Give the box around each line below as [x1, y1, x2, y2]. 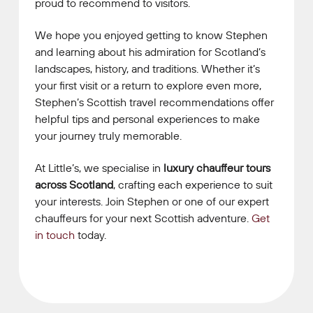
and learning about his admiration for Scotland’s [35, 44, 265, 59]
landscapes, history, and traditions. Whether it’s [35, 61, 260, 75]
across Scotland [35, 177, 113, 191]
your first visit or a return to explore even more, [35, 78, 261, 92]
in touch [35, 227, 78, 242]
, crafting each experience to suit [113, 177, 272, 191]
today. [78, 227, 106, 242]
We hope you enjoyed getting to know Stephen [35, 27, 268, 42]
